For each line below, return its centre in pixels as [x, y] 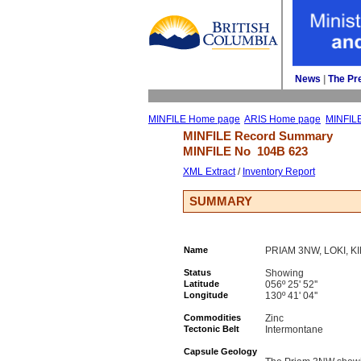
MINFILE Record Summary [258, 136]
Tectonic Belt [212, 329]
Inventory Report [279, 172]
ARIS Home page [282, 119]
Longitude [206, 295]
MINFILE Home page [194, 119]
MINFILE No [220, 151]
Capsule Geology [220, 351]
